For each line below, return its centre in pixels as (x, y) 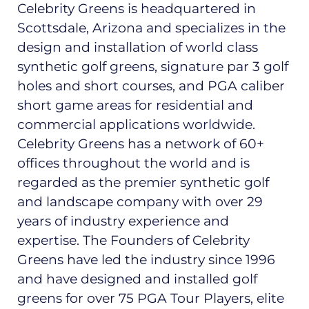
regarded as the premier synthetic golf (143, 182)
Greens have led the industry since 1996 (146, 259)
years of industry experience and (123, 221)
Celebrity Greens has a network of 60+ (141, 143)
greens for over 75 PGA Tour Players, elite (151, 298)
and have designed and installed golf (137, 279)
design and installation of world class (138, 47)
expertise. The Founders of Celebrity (133, 240)
